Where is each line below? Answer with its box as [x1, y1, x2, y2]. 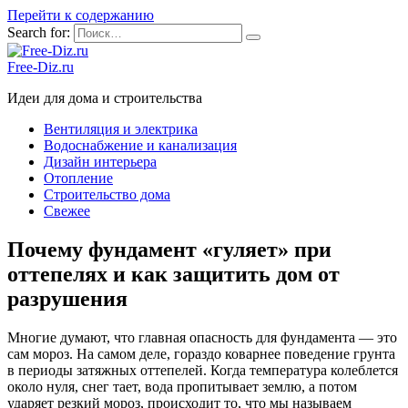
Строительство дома [44, 187, 170, 202]
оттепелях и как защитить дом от [7, 261, 340, 286]
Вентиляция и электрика [44, 121, 198, 137]
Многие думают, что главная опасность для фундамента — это [7, 329, 397, 345]
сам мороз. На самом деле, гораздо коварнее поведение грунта [7, 345, 395, 362]
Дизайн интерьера [44, 154, 157, 169]
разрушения [7, 286, 127, 311]
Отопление [44, 170, 113, 186]
